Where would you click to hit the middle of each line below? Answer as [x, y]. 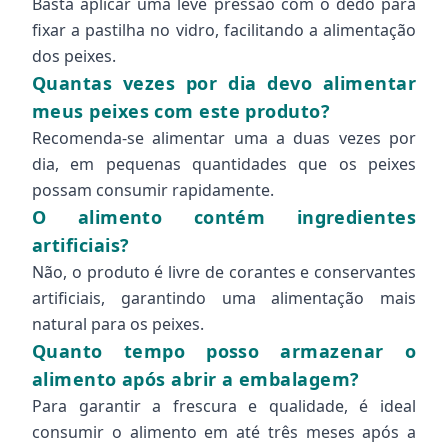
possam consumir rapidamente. [153, 190]
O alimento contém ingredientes [224, 217]
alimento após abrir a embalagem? [196, 379]
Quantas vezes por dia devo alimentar [224, 83]
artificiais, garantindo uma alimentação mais [224, 298]
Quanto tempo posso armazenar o [224, 351]
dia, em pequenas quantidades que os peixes [224, 164]
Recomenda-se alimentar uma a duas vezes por [224, 138]
